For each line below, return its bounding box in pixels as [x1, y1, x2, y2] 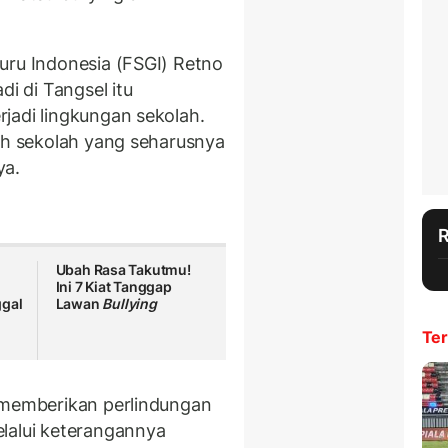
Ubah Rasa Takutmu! [55, 261, 191, 279]
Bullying [102, 295, 157, 313]
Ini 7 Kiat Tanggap [55, 278, 172, 296]
